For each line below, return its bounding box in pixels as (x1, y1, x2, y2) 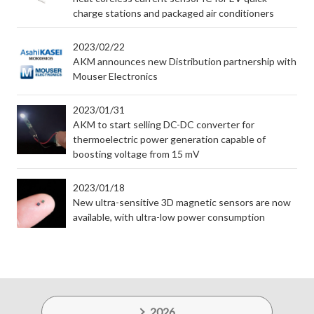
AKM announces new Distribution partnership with (73, 55, 296, 67)
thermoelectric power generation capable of (73, 133, 266, 145)
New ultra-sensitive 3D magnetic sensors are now (73, 196, 291, 208)
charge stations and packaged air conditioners (73, 7, 274, 19)
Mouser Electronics (73, 70, 158, 82)
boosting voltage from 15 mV (73, 148, 200, 160)
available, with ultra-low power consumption (73, 211, 265, 223)
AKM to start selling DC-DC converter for (73, 118, 254, 130)
